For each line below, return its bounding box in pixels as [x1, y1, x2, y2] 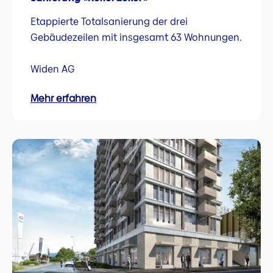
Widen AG [30, 62, 75, 76]
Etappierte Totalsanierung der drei [30, 14, 188, 29]
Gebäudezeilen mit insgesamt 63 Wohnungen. [30, 30, 242, 44]
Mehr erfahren [30, 91, 96, 106]
